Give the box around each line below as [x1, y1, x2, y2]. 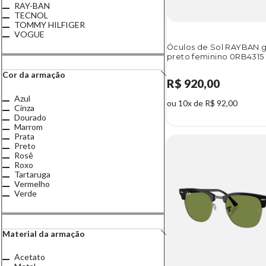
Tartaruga [14, 169, 50, 179]
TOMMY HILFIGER [14, 19, 85, 30]
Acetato [14, 252, 45, 262]
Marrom [14, 121, 43, 132]
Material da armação [2, 228, 85, 239]
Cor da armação [2, 69, 65, 80]
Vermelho [14, 178, 50, 189]
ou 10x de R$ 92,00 [167, 98, 237, 109]
